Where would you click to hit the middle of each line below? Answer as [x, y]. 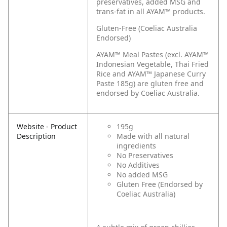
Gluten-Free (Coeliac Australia [147, 28]
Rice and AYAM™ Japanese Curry [151, 74]
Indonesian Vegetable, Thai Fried [153, 64]
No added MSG [142, 175]
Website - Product [47, 127]
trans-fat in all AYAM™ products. [151, 12]
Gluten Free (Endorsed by [160, 184]
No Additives [138, 165]
